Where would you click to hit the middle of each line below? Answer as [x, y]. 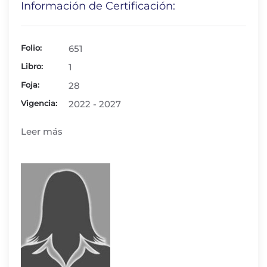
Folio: [31, 48]
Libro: [32, 66]
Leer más [42, 131]
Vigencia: [39, 103]
